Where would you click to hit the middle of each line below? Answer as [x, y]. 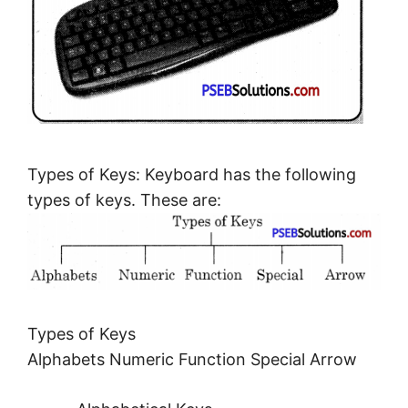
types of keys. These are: [124, 200]
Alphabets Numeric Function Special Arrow [192, 359]
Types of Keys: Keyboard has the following [192, 175]
